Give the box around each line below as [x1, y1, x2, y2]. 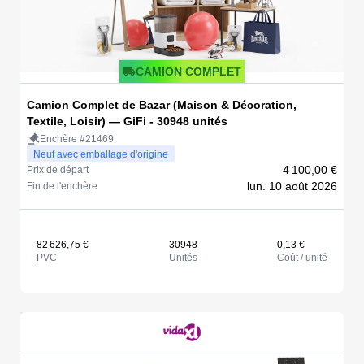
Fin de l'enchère [27, 180, 97, 192]
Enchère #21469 [40, 132, 114, 145]
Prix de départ [27, 163, 89, 175]
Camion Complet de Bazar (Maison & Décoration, [27, 97, 297, 111]
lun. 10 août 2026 [247, 179, 337, 193]
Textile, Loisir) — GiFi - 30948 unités [27, 114, 227, 128]
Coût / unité [277, 251, 327, 263]
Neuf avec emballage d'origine [33, 148, 168, 160]
